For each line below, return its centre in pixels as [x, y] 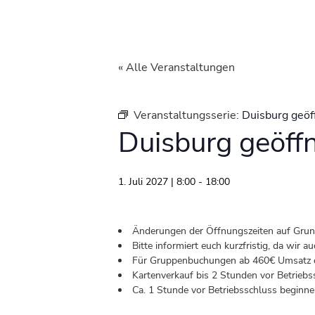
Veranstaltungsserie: [188, 116]
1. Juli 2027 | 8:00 [157, 182]
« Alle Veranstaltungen [176, 68]
